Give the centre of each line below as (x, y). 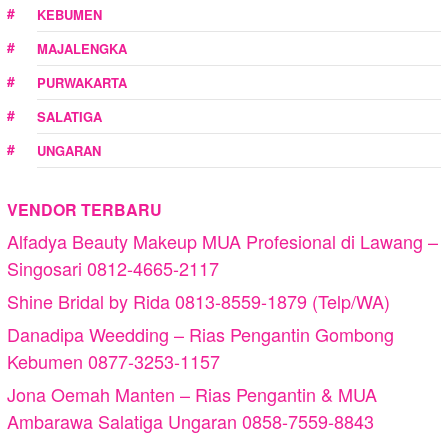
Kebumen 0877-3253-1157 (113, 361)
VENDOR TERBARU (84, 210)
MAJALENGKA (82, 49)
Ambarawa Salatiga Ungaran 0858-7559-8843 (190, 421)
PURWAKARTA (82, 83)
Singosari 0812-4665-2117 (113, 268)
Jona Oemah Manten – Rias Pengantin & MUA (192, 394)
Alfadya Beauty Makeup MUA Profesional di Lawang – (222, 241)
